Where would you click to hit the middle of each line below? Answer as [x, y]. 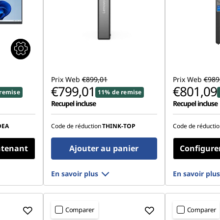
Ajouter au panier [104, 148]
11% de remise [120, 92]
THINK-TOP [119, 126]
